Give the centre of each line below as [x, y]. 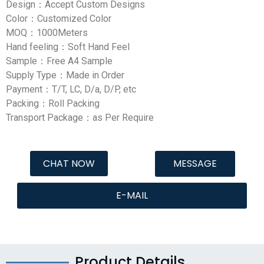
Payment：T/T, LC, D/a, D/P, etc [71, 89]
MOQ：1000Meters [47, 32]
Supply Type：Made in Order [65, 75]
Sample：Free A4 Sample [59, 61]
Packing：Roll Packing [53, 103]
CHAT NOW [69, 164]
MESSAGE [195, 164]
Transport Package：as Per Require [80, 117]
